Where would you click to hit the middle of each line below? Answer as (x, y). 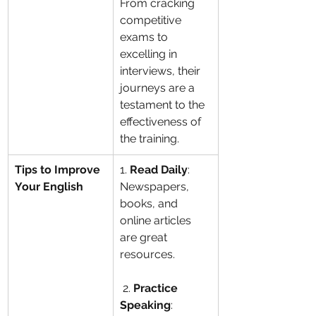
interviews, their (162, 71)
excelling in (150, 54)
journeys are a (159, 88)
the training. (150, 139)
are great (145, 237)
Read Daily (159, 170)
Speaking (145, 305)
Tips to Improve (59, 170)
